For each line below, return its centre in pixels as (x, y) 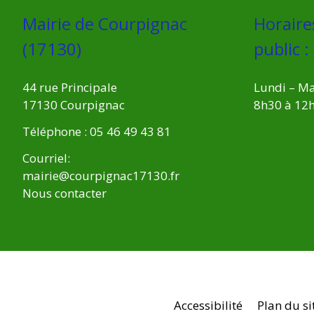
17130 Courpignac (74, 105)
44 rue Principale (70, 88)
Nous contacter (64, 193)
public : (281, 49)
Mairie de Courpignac (105, 24)
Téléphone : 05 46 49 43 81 (97, 132)
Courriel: (46, 158)
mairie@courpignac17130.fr (101, 175)
